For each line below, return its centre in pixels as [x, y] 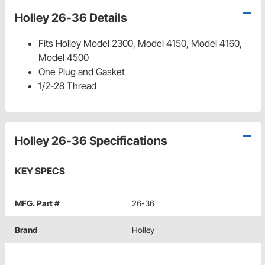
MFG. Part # [37, 203]
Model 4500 [64, 58]
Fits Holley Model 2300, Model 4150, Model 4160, [140, 43]
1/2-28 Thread [67, 86]
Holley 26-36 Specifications [91, 141]
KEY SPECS [40, 171]
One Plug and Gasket [82, 72]
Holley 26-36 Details [71, 18]
